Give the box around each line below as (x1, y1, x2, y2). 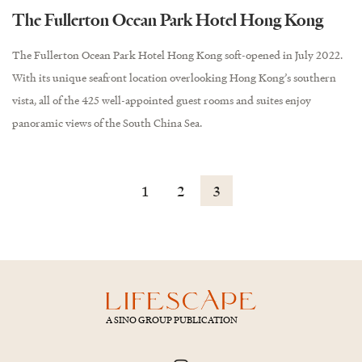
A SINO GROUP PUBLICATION (106, 314, 238, 326)
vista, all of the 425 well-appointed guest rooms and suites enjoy (12, 95, 311, 106)
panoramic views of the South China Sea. (12, 117, 202, 128)
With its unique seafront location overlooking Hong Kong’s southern (12, 72, 336, 83)
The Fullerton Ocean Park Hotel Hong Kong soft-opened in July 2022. (12, 49, 343, 61)
